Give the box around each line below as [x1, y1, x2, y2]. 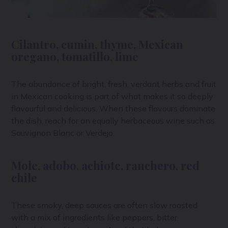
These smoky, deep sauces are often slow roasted [11, 200, 198, 211]
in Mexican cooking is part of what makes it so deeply [11, 91, 214, 102]
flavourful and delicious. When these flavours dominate [11, 103, 216, 114]
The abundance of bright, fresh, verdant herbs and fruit [11, 79, 217, 90]
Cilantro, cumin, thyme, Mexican [11, 37, 184, 52]
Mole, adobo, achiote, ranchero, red [11, 158, 200, 174]
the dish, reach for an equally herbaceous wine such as [11, 116, 215, 126]
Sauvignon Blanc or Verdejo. [11, 128, 115, 138]
